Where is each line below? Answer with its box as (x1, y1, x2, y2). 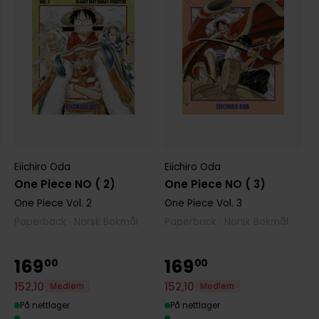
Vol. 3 (214, 197, 243, 211)
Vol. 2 (63, 197, 93, 211)
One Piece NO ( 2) (14, 177, 116, 192)
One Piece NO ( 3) (164, 177, 266, 192)
